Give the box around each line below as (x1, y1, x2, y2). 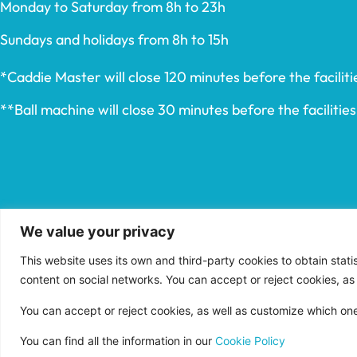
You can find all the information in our (20, 334, 215, 348)
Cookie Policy (215, 334, 285, 348)
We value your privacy (20, 223, 175, 241)
